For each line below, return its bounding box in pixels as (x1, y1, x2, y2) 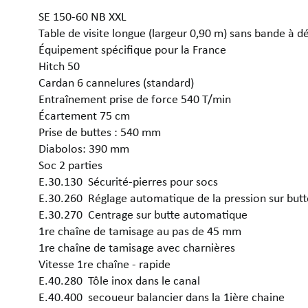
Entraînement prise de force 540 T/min (38, 91, 234, 107)
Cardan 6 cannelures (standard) (38, 74, 197, 90)
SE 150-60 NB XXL (38, 8, 126, 24)
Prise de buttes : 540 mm (38, 124, 164, 140)
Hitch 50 (38, 58, 80, 74)
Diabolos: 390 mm (38, 140, 132, 156)
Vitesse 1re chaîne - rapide (38, 256, 173, 272)
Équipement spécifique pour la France (38, 41, 229, 57)
